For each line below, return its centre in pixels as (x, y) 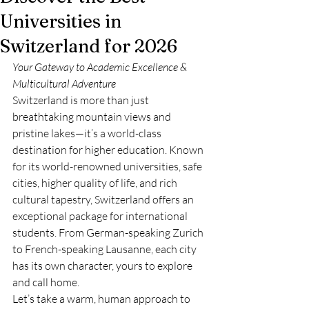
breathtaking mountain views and (93, 117)
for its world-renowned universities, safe (108, 166)
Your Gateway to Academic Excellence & (101, 67)
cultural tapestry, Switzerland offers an (104, 199)
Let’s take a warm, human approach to (102, 299)
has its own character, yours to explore (103, 266)
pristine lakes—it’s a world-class (88, 133)
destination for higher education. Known (109, 150)
